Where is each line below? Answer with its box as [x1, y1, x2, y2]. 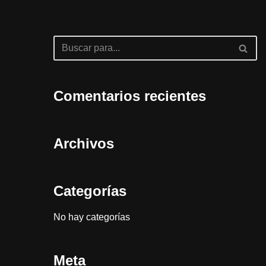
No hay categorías [53, 212, 130, 222]
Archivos [53, 135, 114, 151]
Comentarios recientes [53, 88, 206, 104]
